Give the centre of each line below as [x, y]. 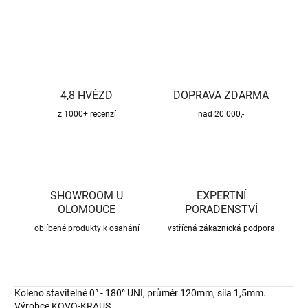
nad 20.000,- [221, 114]
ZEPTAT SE [207, 7]
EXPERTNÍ [221, 196]
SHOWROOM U [87, 196]
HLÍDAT [280, 7]
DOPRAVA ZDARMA [221, 96]
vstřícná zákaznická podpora [221, 229]
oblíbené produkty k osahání [87, 229]
